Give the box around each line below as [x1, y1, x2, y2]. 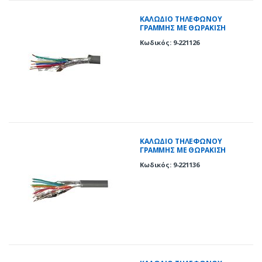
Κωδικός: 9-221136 [140, 160, 199, 169]
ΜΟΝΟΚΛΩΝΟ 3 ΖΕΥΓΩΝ [140, 154, 227, 164]
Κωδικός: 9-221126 [140, 37, 199, 47]
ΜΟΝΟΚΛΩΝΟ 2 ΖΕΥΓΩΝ [140, 32, 227, 42]
